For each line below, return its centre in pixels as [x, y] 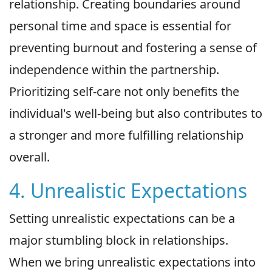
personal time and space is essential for [120, 25]
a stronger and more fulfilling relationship [126, 135]
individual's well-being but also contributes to [136, 113]
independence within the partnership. [114, 69]
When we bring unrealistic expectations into [132, 262]
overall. [29, 157]
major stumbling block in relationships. [119, 240]
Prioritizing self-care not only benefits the [124, 91]
